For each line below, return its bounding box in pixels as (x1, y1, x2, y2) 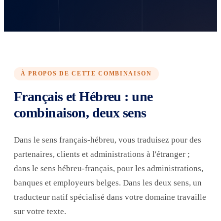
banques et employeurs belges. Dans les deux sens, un (14, 178, 202, 187)
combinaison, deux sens (14, 105, 147, 120)
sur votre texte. (14, 206, 66, 216)
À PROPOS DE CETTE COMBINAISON (21, 70, 152, 77)
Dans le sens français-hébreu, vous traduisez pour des (14, 135, 201, 145)
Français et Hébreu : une (14, 88, 153, 104)
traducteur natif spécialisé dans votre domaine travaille (14, 192, 206, 202)
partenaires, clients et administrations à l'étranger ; (14, 149, 190, 159)
